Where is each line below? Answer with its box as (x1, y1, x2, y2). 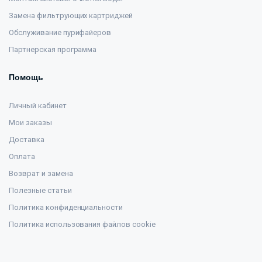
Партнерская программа (9, 45, 97, 54)
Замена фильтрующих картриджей (9, 11, 133, 20)
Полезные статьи (9, 186, 72, 195)
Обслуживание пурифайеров (9, 28, 112, 37)
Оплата (9, 152, 35, 161)
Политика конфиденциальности (9, 203, 123, 212)
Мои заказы (9, 118, 52, 127)
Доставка (9, 135, 44, 144)
